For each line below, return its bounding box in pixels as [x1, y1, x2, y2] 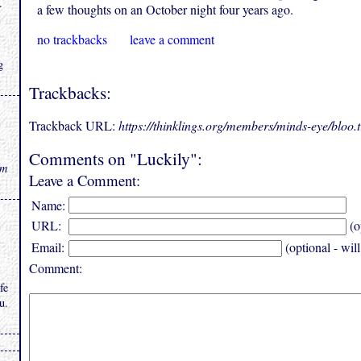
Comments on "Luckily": [29, 147, 202, 171]
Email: [31, 239, 64, 256]
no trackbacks [37, 31, 107, 48]
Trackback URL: [29, 117, 118, 135]
